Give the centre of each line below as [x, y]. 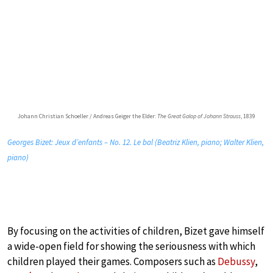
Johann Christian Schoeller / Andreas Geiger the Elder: [87, 116]
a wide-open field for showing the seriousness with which [131, 246]
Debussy [236, 261]
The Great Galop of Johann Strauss [199, 116]
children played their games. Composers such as [112, 261]
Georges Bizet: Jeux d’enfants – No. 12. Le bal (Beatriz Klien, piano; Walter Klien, [136, 142]
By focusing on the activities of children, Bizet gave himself [136, 231]
